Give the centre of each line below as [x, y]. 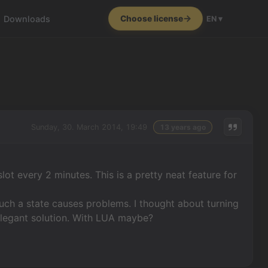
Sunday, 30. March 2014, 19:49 [89, 127]
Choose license [151, 18]
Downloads [27, 19]
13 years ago [182, 127]
